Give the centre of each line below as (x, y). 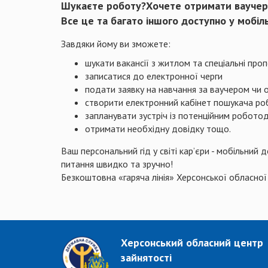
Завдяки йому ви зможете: (116, 44)
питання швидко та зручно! (117, 164)
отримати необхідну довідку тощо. (158, 129)
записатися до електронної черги (154, 76)
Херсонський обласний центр (192, 243)
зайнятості (146, 258)
